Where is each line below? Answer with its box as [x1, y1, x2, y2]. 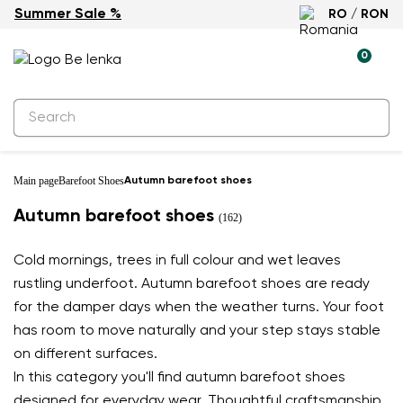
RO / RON [328, 8, 389, 21]
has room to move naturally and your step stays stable [13, 324, 381, 338]
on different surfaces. [13, 347, 157, 362]
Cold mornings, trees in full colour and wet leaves [13, 254, 341, 268]
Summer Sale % [14, 7, 121, 22]
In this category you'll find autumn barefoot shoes [13, 371, 345, 385]
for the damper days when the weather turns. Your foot [13, 300, 384, 315]
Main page [13, 175, 58, 187]
